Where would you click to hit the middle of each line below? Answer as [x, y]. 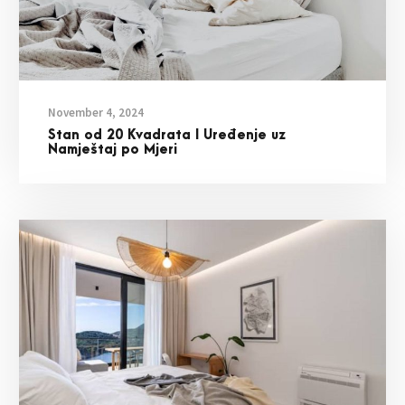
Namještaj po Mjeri [113, 149]
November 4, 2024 [96, 112]
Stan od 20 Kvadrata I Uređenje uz [167, 135]
